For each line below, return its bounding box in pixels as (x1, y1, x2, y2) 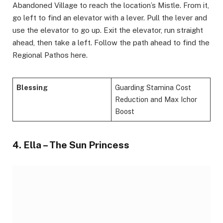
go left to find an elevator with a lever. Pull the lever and (12, 13, 207, 22)
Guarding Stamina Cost (115, 83, 192, 92)
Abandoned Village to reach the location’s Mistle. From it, (12, 1, 209, 10)
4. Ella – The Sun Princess (12, 139, 129, 151)
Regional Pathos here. (12, 51, 88, 60)
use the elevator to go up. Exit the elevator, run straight (12, 26, 203, 35)
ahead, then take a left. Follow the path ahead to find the (12, 38, 210, 47)
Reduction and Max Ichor (115, 95, 198, 104)
